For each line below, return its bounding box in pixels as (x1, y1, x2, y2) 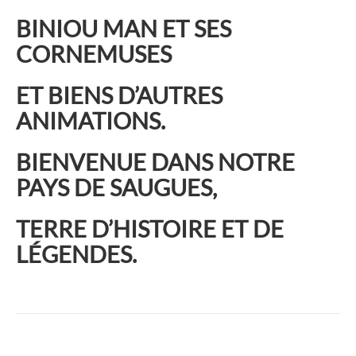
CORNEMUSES (16, 39, 172, 68)
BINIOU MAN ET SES (16, 14, 231, 42)
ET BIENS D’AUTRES (16, 80, 222, 109)
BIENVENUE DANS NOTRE (16, 148, 295, 176)
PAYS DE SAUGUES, (16, 173, 217, 202)
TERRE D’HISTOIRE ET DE (16, 215, 284, 243)
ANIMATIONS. (16, 106, 165, 134)
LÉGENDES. (16, 240, 137, 269)
